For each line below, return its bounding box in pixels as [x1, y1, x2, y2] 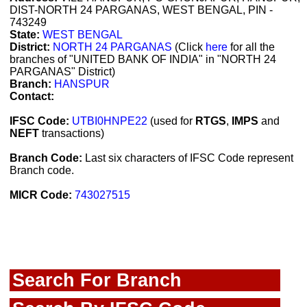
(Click [172, 41, 206, 53]
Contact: [10, 90, 54, 103]
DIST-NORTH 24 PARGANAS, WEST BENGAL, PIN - [10, 4, 273, 16]
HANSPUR [54, 78, 110, 90]
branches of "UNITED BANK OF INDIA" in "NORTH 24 [10, 53, 276, 66]
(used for [147, 115, 195, 127]
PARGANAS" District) [10, 66, 115, 78]
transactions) [39, 127, 104, 140]
